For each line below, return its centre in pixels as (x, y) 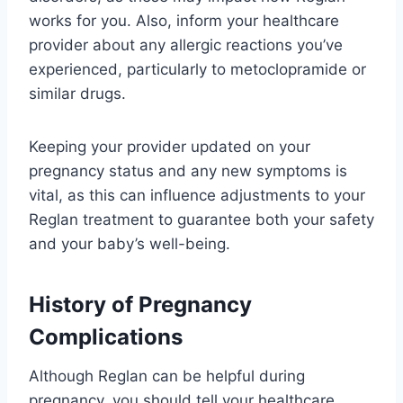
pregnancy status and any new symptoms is (188, 170)
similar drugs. (77, 93)
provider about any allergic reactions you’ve (186, 45)
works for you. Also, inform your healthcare (184, 20)
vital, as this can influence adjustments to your (197, 195)
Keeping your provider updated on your (170, 146)
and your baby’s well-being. (130, 243)
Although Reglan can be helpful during (167, 376)
